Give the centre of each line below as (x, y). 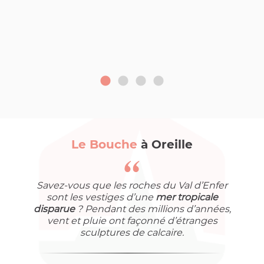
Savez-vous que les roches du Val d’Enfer (132, 186)
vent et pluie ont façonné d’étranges (132, 221)
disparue (54, 209)
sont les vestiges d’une (101, 197)
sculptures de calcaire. (132, 233)
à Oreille (167, 145)
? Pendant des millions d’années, (153, 209)
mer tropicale (187, 197)
